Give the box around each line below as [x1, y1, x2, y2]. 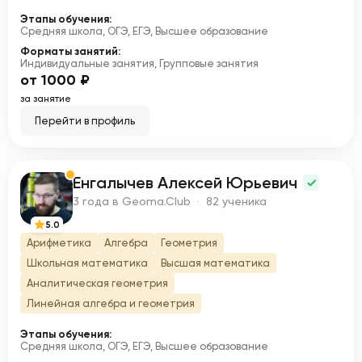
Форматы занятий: [20, 45, 120, 57]
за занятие [20, 93, 71, 104]
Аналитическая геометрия [27, 277, 168, 289]
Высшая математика [161, 257, 270, 269]
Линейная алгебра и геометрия [27, 297, 195, 309]
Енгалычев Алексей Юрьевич [73, 173, 301, 192]
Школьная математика [27, 257, 148, 269]
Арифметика [27, 237, 91, 249]
